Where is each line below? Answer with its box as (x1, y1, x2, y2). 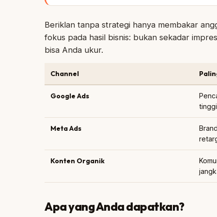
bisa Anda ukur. (45, 45, 103, 55)
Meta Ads (50, 124, 81, 133)
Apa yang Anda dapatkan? (45, 199, 185, 214)
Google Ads (50, 92, 89, 100)
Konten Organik (50, 156, 105, 165)
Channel (50, 69, 79, 78)
